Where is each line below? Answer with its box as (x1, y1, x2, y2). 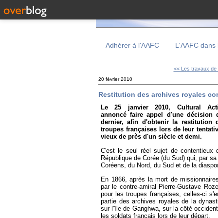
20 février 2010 (98, 76, 132, 82)
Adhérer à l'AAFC (106, 41, 159, 49)
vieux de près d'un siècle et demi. (101, 133, 202, 141)
